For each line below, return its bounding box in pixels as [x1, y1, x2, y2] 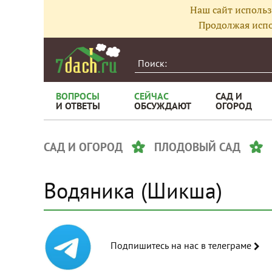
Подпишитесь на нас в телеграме [201, 239, 254, 251]
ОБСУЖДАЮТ [134, 100, 191, 112]
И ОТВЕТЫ [56, 100, 100, 112]
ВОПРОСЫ [56, 90, 100, 102]
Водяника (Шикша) [44, 176, 222, 205]
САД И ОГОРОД [44, 140, 123, 154]
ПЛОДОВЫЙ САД [154, 140, 240, 154]
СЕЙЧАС [134, 90, 169, 102]
